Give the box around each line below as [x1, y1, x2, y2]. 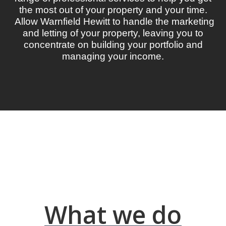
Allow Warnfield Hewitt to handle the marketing [12, 16, 214, 27]
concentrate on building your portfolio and [23, 39, 203, 50]
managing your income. [62, 50, 164, 62]
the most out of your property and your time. [19, 4, 207, 15]
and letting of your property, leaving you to [23, 27, 203, 38]
